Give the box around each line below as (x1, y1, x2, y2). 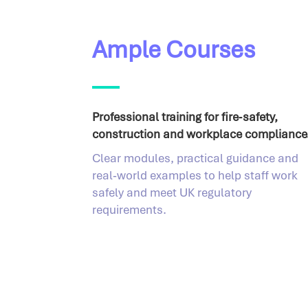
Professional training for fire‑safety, (92, 109, 278, 125)
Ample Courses (92, 34, 256, 65)
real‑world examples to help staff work (92, 168, 298, 184)
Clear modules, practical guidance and (92, 151, 299, 166)
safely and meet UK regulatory (92, 185, 252, 201)
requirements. (92, 202, 167, 218)
